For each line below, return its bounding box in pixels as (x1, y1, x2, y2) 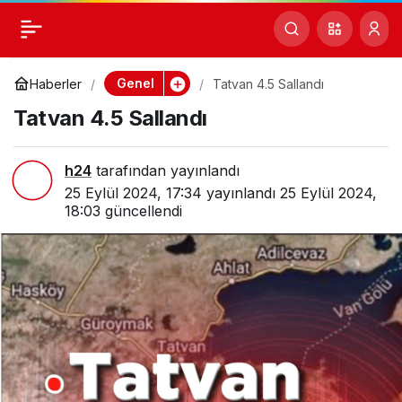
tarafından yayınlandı (92, 162, 240, 179)
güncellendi (100, 202, 182, 220)
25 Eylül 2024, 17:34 (65, 184, 202, 202)
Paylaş (354, 18, 389, 31)
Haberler (30, 75, 82, 92)
